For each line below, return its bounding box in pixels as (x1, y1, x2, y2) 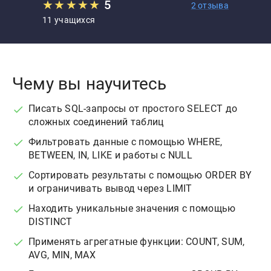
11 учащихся (42, 15, 96, 25)
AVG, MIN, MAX (28, 249, 96, 261)
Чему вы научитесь (12, 74, 167, 94)
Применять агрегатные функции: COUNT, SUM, (28, 235, 245, 247)
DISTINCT (28, 215, 73, 227)
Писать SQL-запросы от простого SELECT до (28, 103, 238, 114)
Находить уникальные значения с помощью (28, 202, 236, 214)
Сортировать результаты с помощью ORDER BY (28, 169, 252, 181)
